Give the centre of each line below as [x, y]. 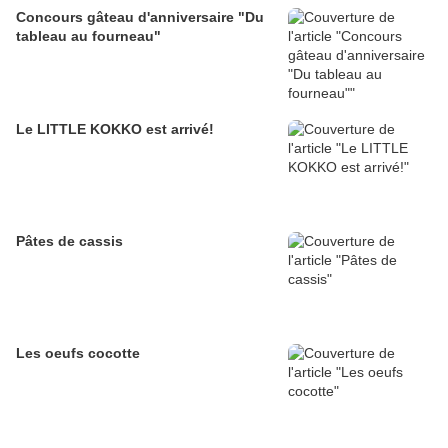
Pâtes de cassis [69, 241]
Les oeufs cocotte [78, 353]
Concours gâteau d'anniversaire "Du [140, 17]
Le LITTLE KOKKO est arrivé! [115, 129]
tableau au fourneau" [88, 36]
